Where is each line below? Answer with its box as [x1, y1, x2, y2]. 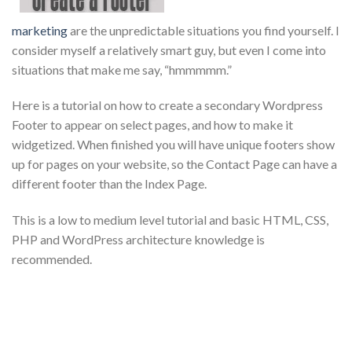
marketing [12, 22, 68, 38]
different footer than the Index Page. [12, 176, 207, 192]
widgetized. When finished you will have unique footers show [12, 137, 335, 152]
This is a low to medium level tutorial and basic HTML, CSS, [12, 212, 328, 228]
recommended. [12, 251, 92, 267]
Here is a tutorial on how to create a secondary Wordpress [12, 97, 323, 113]
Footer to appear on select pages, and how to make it [12, 117, 293, 133]
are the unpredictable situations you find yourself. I [68, 22, 339, 38]
